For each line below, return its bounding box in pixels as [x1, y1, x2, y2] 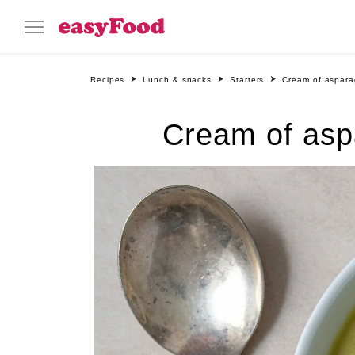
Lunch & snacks [143, 75, 212, 84]
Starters [230, 75, 265, 84]
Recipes [90, 75, 125, 84]
